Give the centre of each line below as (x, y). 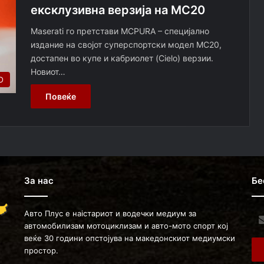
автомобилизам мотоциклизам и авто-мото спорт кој (126, 226)
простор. (41, 251)
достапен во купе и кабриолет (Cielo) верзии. (122, 58)
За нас (39, 181)
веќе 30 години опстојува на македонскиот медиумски (129, 238)
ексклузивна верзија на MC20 (118, 10)
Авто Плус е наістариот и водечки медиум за (110, 214)
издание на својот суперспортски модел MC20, (126, 45)
